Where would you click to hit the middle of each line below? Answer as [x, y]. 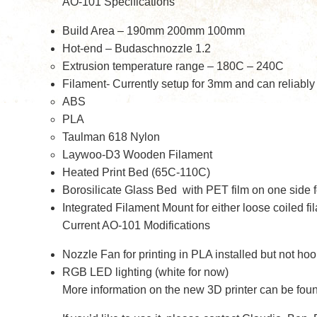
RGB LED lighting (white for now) [145, 272]
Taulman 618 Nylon [111, 137]
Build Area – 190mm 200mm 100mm [154, 31]
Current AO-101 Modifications [136, 225]
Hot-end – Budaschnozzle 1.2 [137, 48]
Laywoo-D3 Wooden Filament [137, 155]
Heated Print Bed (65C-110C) [136, 172]
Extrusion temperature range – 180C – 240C [173, 66]
